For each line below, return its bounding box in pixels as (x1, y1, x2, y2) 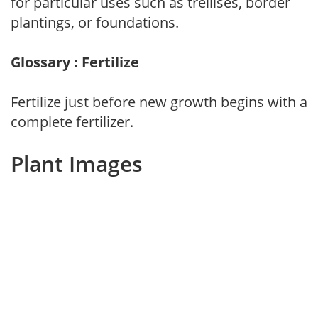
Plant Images (11, 148, 143, 178)
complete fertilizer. (11, 111, 133, 131)
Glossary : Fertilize (11, 52, 139, 72)
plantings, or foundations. (11, 12, 179, 32)
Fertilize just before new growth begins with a (11, 92, 307, 111)
